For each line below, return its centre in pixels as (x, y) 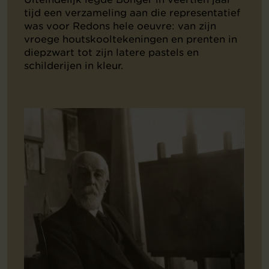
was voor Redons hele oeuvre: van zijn (120, 26)
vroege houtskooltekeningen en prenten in (131, 39)
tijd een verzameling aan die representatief (132, 12)
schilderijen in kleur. (74, 65)
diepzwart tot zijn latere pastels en (111, 52)
